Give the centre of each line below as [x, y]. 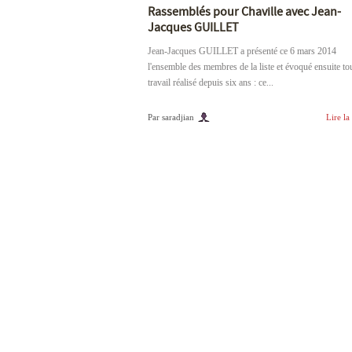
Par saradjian [171, 117]
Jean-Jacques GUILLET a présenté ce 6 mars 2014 [242, 51]
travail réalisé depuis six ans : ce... [211, 82]
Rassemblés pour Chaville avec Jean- [244, 12]
